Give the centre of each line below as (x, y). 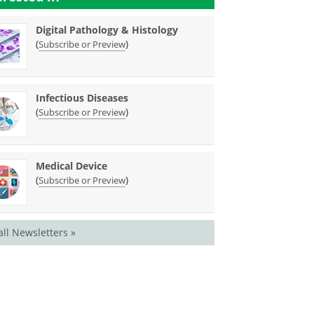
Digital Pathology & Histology (107, 30)
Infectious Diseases (82, 98)
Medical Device (72, 166)
